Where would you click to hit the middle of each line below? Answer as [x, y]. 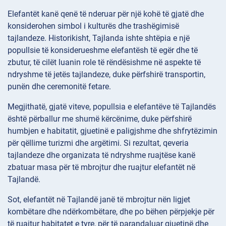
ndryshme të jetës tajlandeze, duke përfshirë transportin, [106, 75]
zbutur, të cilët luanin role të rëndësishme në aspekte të [104, 63]
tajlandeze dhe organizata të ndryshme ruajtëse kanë [101, 155]
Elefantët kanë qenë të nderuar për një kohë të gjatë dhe [106, 14]
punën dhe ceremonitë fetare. [59, 87]
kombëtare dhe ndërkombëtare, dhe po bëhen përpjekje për [111, 212]
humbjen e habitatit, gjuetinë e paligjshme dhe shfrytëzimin [112, 131]
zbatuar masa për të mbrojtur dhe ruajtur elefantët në [101, 167]
